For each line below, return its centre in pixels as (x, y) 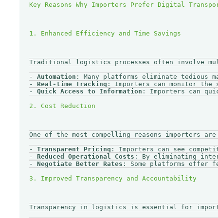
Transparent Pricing (74, 149)
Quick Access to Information (90, 91)
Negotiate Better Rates (80, 163)
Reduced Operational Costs (86, 156)
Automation (56, 76)
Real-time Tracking (72, 84)
